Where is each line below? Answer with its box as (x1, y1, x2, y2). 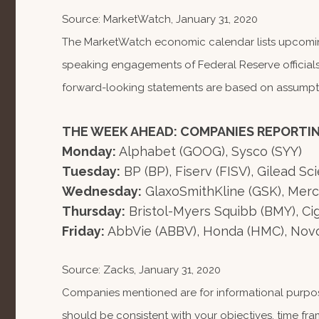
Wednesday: (62, 184, 142, 199)
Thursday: (62, 204, 125, 219)
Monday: (62, 144, 116, 159)
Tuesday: (62, 164, 120, 179)
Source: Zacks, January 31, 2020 (62, 263, 221, 276)
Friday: (62, 224, 105, 239)
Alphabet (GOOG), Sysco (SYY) (116, 144, 302, 159)
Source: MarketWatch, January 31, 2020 (62, 13, 258, 26)
